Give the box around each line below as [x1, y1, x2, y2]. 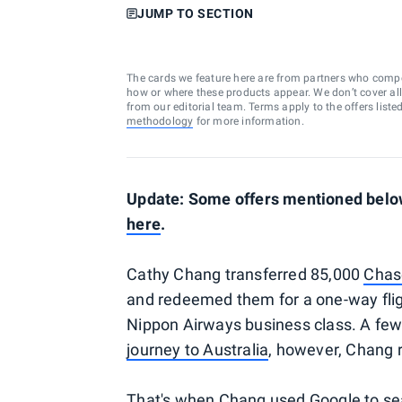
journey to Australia [127, 340, 269, 359]
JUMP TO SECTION [137, 6, 254, 21]
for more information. [193, 115, 304, 127]
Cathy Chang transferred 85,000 [127, 265, 364, 284]
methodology [127, 115, 194, 127]
